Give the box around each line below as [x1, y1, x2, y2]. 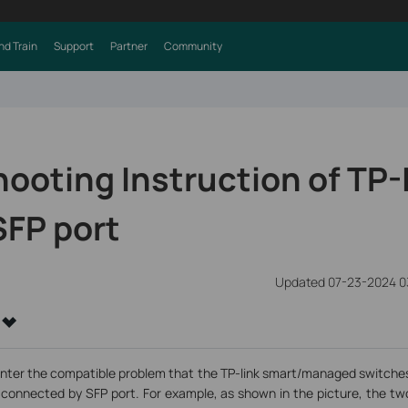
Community [163, 38, 222, 54]
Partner [109, 38, 148, 54]
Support [53, 38, 94, 54]
